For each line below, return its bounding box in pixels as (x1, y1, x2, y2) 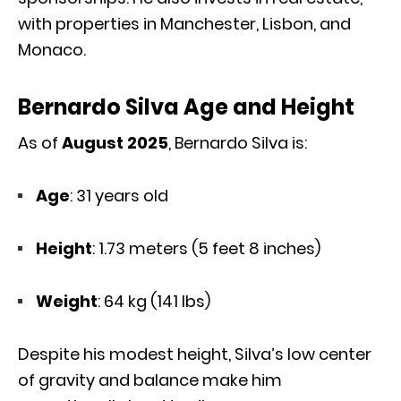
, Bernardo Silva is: (168, 131, 307, 154)
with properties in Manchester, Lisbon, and (18, 12, 351, 35)
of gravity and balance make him (18, 368, 282, 391)
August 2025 (62, 131, 168, 154)
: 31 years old (70, 183, 168, 207)
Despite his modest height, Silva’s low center (18, 342, 371, 365)
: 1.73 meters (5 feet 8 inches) (92, 236, 320, 260)
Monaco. (18, 38, 86, 61)
